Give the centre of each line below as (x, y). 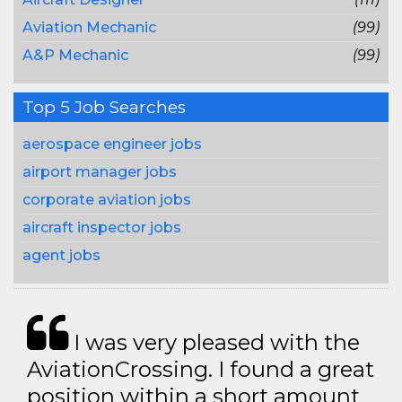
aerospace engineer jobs (112, 144)
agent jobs (61, 255)
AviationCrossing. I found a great (201, 369)
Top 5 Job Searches (104, 107)
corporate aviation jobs (107, 200)
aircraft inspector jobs (102, 227)
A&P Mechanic (75, 55)
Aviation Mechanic (89, 27)
